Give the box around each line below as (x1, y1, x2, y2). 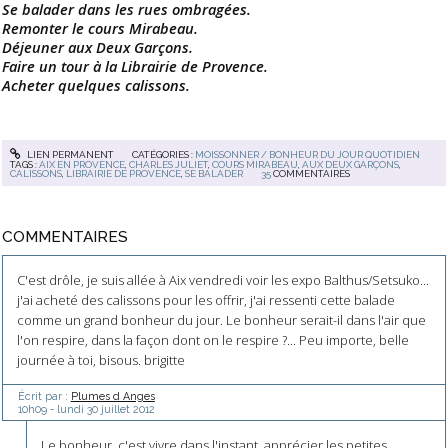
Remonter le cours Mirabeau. (2, 17, 198, 38)
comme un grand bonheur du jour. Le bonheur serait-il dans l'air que (16, 310, 426, 329)
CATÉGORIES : (131, 149, 195, 161)
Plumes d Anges (70, 389, 155, 402)
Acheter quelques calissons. (2, 74, 190, 95)
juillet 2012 (100, 402, 155, 415)
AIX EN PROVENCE (39, 159, 126, 171)
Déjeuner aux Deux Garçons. (2, 36, 193, 57)
